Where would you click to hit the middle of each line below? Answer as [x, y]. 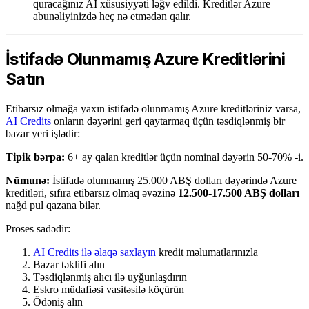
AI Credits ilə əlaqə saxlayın [94, 252]
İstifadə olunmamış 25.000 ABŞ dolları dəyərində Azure [173, 180]
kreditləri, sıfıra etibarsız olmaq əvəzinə [92, 192]
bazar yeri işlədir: [43, 133]
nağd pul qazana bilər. [53, 205]
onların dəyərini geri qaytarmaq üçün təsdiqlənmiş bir [168, 121]
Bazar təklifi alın [69, 264]
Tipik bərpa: [35, 157]
